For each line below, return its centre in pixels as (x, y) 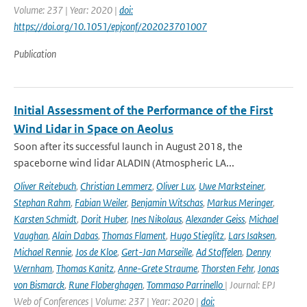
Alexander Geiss (215, 219)
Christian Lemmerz (116, 186)
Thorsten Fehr (228, 268)
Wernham (33, 268)
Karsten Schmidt (45, 219)
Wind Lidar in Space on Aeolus (94, 129)
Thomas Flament (134, 235)
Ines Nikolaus (156, 219)
